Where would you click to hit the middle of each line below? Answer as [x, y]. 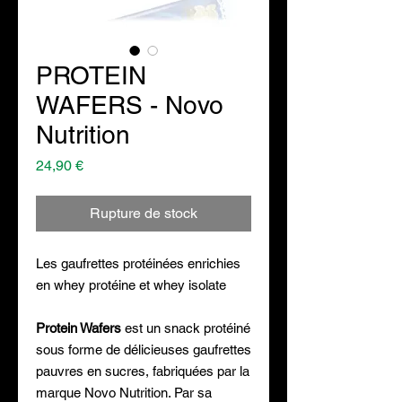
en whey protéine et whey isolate [131, 285]
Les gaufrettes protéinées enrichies [138, 263]
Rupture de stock [144, 213]
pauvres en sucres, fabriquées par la [143, 371]
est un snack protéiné [186, 328]
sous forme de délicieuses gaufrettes [144, 350]
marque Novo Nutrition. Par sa [124, 393]
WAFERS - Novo [130, 105]
